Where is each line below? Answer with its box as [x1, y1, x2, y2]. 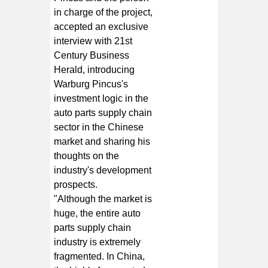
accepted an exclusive [54, 21, 149, 32]
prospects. [54, 179, 98, 190]
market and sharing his [54, 136, 151, 147]
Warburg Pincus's [54, 78, 129, 89]
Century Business [54, 50, 130, 60]
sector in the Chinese [54, 121, 144, 132]
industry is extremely [54, 236, 141, 247]
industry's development [54, 165, 152, 175]
